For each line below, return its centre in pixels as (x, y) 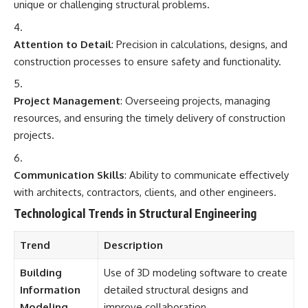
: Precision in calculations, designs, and (199, 44)
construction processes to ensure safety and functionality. (147, 61)
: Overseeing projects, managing (195, 101)
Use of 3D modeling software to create (195, 272)
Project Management (67, 101)
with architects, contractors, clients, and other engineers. (145, 192)
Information (50, 289)
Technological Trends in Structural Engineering (135, 213)
